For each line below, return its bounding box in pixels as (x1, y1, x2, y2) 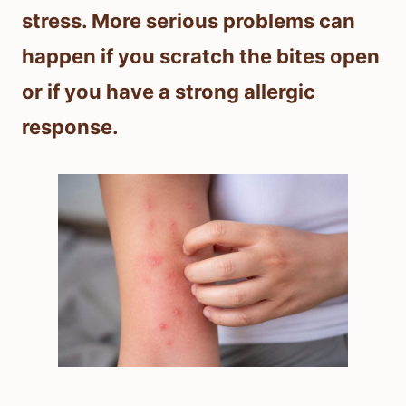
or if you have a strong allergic (22, 80, 315, 104)
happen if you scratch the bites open (22, 44, 380, 69)
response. (22, 115, 119, 140)
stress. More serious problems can (22, 9, 355, 34)
